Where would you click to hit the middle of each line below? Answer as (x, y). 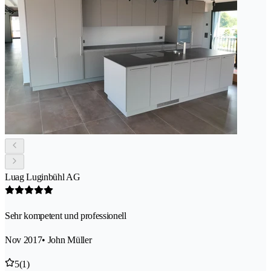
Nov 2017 (24, 240)
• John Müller (67, 240)
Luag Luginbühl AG (43, 177)
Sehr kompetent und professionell (66, 216)
